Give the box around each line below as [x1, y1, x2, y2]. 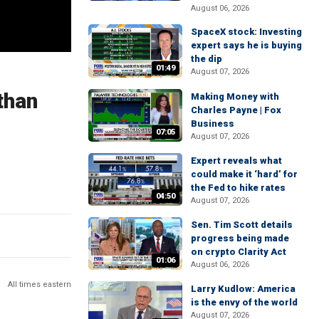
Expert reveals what [191, 155, 282, 166]
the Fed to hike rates [191, 182, 286, 193]
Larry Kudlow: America [191, 283, 296, 295]
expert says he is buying [191, 40, 302, 51]
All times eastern [8, 279, 71, 289]
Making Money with [191, 90, 279, 102]
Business [191, 117, 234, 129]
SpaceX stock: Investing [191, 26, 302, 38]
